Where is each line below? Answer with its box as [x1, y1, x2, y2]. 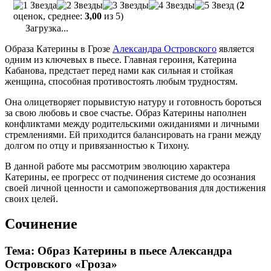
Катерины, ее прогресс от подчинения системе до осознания [5, 171, 255, 182]
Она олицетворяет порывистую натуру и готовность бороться [5, 96, 261, 107]
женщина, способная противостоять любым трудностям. [5, 76, 238, 87]
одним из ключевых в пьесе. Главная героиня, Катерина [5, 54, 237, 65]
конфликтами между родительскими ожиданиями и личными [5, 118, 260, 129]
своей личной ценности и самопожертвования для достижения [5, 182, 266, 193]
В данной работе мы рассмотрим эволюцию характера [5, 160, 230, 171]
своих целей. [5, 193, 58, 204]
